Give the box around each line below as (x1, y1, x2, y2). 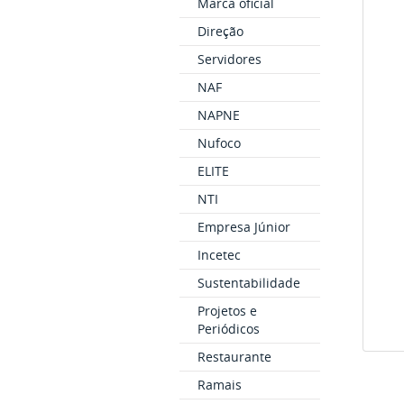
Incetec (197, 246, 241, 264)
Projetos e (197, 302, 257, 320)
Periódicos (197, 320, 260, 338)
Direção (197, 23, 243, 41)
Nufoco (197, 134, 241, 152)
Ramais (197, 376, 242, 394)
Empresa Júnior (197, 218, 290, 236)
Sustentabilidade (197, 274, 300, 292)
